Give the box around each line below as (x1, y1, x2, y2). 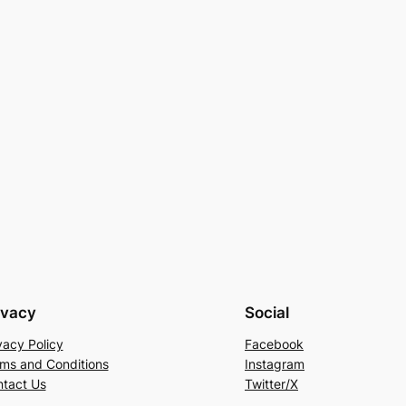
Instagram (245, 355, 304, 372)
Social (245, 303, 289, 322)
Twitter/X (245, 375, 298, 391)
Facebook (245, 335, 304, 352)
